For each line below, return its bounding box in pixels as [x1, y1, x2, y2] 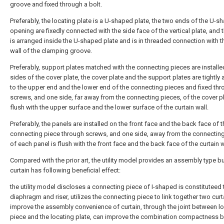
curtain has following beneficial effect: [10, 166, 120, 174]
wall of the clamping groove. [10, 47, 92, 54]
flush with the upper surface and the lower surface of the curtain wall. [10, 103, 208, 111]
